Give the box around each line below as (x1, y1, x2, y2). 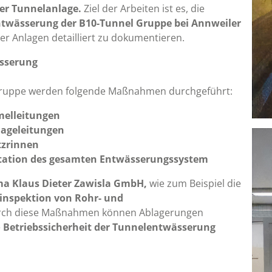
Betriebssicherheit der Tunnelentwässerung (3, 220, 216, 234)
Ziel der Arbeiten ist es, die (81, 2, 205, 16)
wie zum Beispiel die (147, 177, 241, 191)
